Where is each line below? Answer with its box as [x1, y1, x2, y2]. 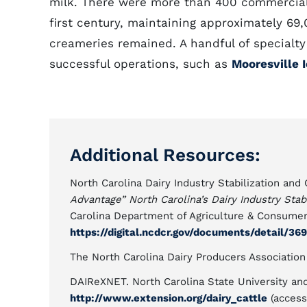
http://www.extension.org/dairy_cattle [70, 292, 267, 304]
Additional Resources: [70, 145, 260, 165]
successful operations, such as [49, 57, 232, 71]
